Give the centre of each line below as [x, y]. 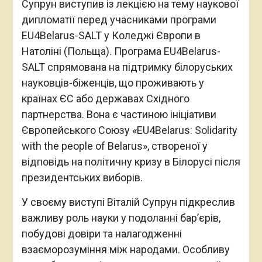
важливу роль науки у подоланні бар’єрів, [121, 218]
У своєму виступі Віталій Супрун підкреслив [128, 202]
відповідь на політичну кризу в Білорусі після [131, 161]
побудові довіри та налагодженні [101, 233]
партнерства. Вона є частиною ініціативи [119, 114]
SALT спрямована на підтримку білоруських [127, 67]
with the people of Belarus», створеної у [114, 146]
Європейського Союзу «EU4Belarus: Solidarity [129, 130]
